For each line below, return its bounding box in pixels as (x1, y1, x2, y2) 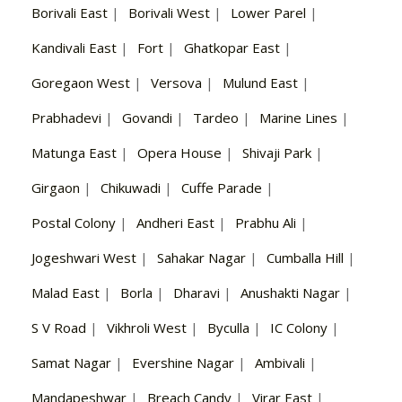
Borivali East (31, 4, 108, 22)
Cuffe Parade (181, 179, 262, 197)
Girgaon (31, 179, 80, 197)
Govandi (122, 109, 172, 127)
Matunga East (31, 144, 117, 162)
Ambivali (255, 354, 305, 372)
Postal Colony (31, 214, 116, 232)
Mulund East (223, 74, 298, 92)
